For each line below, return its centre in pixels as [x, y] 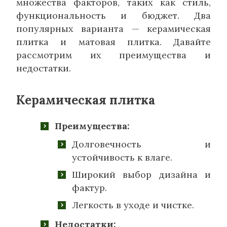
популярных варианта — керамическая [113, 28]
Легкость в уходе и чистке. [133, 205]
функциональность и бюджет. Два [113, 15]
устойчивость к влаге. [122, 157]
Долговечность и [141, 144]
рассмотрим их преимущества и [113, 55]
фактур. [89, 187]
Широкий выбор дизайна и [141, 174]
